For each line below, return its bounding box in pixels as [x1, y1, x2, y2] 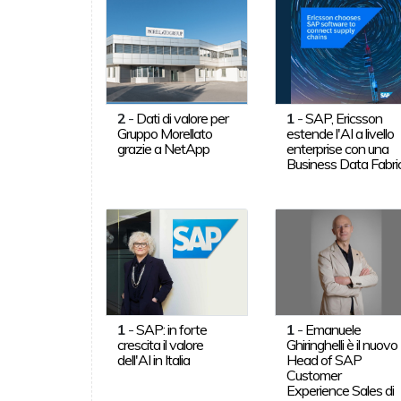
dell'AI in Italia [116, 350, 190, 369]
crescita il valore [116, 335, 203, 354]
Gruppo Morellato [116, 124, 212, 142]
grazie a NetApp [116, 139, 209, 158]
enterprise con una [286, 139, 389, 158]
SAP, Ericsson [305, 108, 383, 127]
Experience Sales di [286, 380, 395, 399]
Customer [286, 365, 342, 384]
